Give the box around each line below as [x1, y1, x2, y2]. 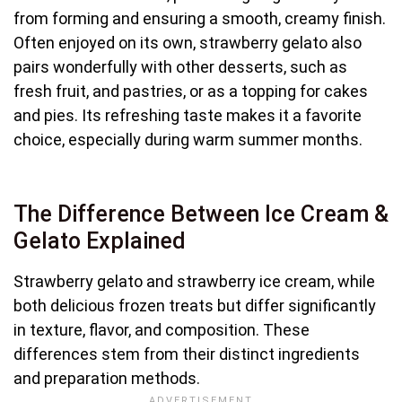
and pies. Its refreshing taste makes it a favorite [13, 105, 362, 125]
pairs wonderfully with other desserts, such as [13, 57, 347, 76]
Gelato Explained [13, 227, 186, 254]
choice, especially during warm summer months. [13, 129, 363, 149]
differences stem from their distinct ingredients [13, 344, 360, 363]
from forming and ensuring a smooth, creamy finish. [13, 8, 386, 28]
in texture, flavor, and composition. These [13, 319, 310, 339]
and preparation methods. [13, 368, 200, 388]
